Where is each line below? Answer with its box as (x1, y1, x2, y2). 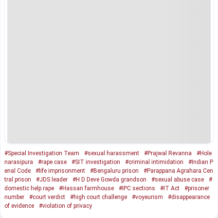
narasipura (4, 158, 33, 165)
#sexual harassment (84, 149, 139, 157)
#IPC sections (119, 184, 155, 192)
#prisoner (184, 184, 209, 192)
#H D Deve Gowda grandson (73, 176, 146, 183)
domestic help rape (4, 184, 54, 192)
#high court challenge (70, 193, 127, 200)
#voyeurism (132, 193, 163, 200)
